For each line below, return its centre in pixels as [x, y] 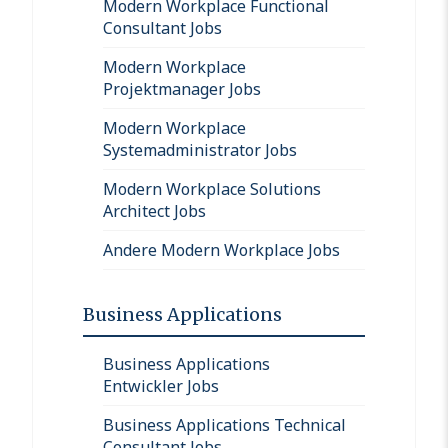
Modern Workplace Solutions [212, 188]
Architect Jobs [154, 210]
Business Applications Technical [224, 424]
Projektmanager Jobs [182, 88]
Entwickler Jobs [161, 385]
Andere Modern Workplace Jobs [221, 249]
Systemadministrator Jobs [200, 149]
